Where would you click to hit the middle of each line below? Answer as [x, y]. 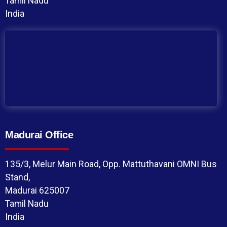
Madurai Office [39, 135]
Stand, [17, 177]
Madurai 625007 [37, 191]
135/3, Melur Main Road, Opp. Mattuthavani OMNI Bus [111, 164]
